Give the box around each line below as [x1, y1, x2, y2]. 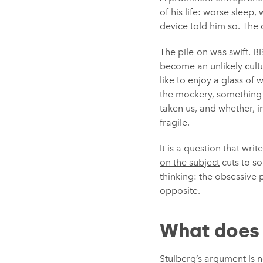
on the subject [160, 157, 220, 168]
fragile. [160, 117, 190, 128]
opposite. [160, 185, 200, 196]
